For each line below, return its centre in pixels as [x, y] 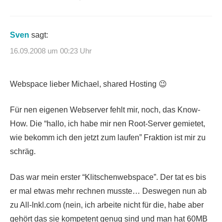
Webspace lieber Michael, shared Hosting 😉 [88, 84]
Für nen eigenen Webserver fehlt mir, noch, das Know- [105, 110]
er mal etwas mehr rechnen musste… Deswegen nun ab [108, 191]
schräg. [23, 151]
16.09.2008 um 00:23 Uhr [51, 51]
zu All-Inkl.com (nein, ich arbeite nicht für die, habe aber [107, 205]
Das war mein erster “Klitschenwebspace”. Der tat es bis [108, 177]
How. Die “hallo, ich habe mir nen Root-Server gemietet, [108, 123]
